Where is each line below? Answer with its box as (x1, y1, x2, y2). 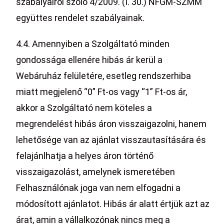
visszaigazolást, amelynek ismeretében (16, 166, 175, 177)
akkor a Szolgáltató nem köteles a (16, 102, 152, 113)
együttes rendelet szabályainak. (16, 12, 145, 23)
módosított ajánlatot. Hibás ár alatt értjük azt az (16, 198, 210, 209)
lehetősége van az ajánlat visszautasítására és (16, 134, 206, 145)
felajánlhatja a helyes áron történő (16, 150, 154, 161)
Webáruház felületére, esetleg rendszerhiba (16, 70, 191, 81)
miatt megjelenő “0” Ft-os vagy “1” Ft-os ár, (16, 86, 187, 97)
